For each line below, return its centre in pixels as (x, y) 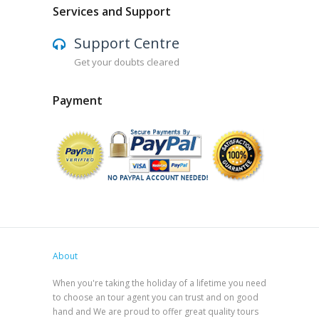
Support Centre (127, 43)
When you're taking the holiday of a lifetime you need (159, 283)
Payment (78, 101)
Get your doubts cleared (127, 62)
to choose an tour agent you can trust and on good (156, 297)
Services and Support (112, 12)
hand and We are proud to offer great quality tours (156, 311)
